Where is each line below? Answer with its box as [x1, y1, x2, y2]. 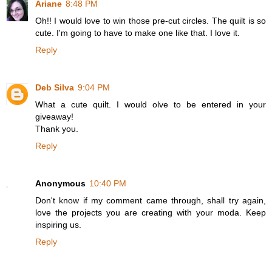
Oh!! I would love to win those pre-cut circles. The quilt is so [35, 15, 266, 25]
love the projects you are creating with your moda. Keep [35, 207, 266, 217]
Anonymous [35, 178, 86, 188]
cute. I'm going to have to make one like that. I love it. [35, 27, 240, 38]
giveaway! [35, 111, 73, 121]
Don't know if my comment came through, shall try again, [35, 195, 266, 205]
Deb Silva [35, 82, 74, 92]
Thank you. [35, 123, 78, 134]
